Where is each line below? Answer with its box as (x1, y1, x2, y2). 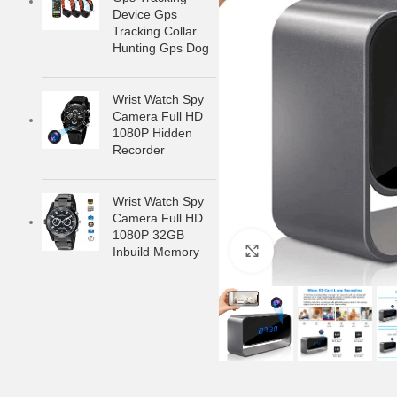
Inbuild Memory (113, 245, 199, 259)
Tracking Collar (113, 24, 197, 38)
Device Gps (113, 7, 177, 21)
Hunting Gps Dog (113, 41, 209, 55)
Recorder (113, 143, 165, 157)
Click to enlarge (274, 245, 353, 256)
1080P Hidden (113, 126, 192, 140)
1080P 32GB (113, 228, 184, 242)
